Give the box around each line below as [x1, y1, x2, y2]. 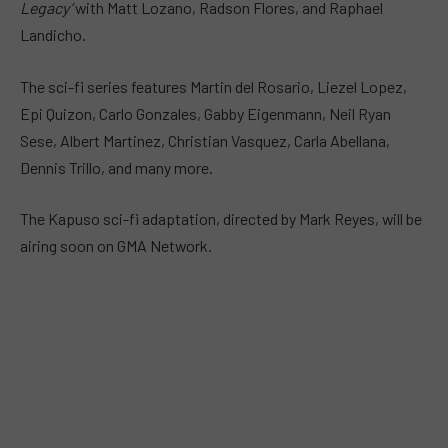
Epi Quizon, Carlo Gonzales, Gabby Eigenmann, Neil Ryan [20, 103, 391, 123]
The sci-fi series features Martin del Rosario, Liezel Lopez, [20, 76, 407, 96]
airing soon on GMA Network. [20, 236, 212, 256]
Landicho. [20, 25, 86, 45]
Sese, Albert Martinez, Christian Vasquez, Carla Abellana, [20, 130, 390, 150]
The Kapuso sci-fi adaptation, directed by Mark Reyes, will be [20, 209, 422, 229]
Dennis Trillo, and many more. [20, 157, 213, 177]
